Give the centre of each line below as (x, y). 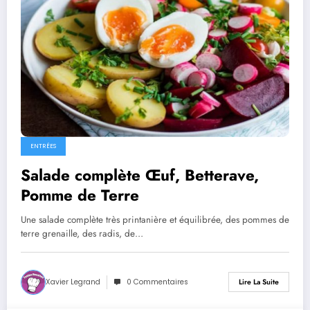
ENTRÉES (43, 146)
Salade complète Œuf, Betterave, (140, 175)
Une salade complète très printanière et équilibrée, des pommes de (155, 219)
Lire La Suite (259, 282)
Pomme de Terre (80, 195)
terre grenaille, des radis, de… (82, 233)
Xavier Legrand (73, 282)
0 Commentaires (157, 282)
